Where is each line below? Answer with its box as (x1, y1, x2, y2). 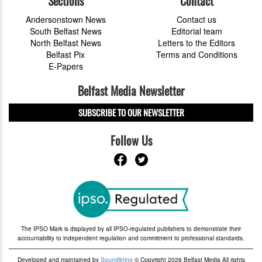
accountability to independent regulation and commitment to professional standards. (18, 233, 244, 242)
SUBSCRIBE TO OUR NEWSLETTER (78, 105, 184, 119)
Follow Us (110, 131, 152, 149)
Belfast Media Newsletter (78, 81, 184, 99)
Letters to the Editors (158, 36, 235, 49)
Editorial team (171, 25, 222, 37)
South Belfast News (29, 25, 102, 37)
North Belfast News (30, 36, 101, 49)
